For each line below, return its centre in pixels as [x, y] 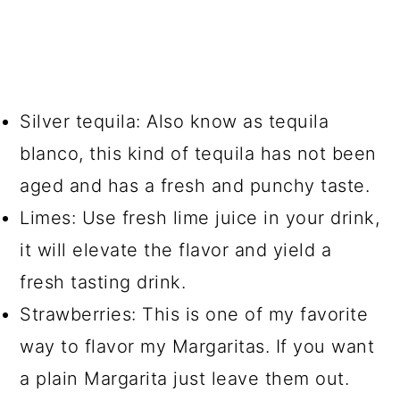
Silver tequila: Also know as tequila [175, 122]
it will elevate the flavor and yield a [176, 250]
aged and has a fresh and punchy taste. [195, 186]
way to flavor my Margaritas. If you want [197, 347]
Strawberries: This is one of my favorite [194, 315]
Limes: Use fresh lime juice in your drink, [200, 218]
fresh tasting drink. [103, 283]
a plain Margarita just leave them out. [185, 379]
